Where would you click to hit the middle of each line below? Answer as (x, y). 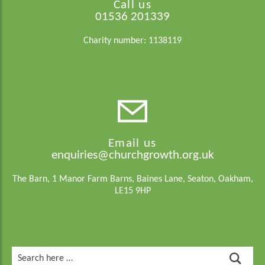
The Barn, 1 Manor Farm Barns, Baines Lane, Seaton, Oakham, (132, 179)
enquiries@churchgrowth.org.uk (132, 155)
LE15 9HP (132, 191)
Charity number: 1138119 (132, 41)
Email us (132, 143)
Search (24, 252)
